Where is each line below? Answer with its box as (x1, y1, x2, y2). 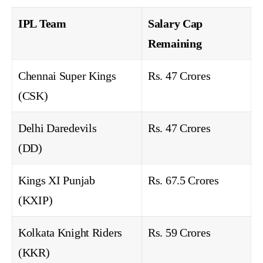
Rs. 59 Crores (148, 226, 211, 240)
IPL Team (18, 17, 66, 31)
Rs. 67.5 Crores (148, 174, 219, 187)
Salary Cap (148, 17, 203, 31)
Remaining (148, 37, 202, 50)
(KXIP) (18, 194, 53, 207)
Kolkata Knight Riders (18, 226, 122, 240)
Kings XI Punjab (18, 174, 95, 187)
